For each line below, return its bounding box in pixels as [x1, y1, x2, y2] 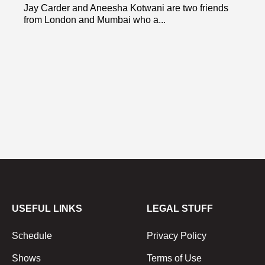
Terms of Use [147, 253, 202, 263]
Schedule [12, 230, 52, 241]
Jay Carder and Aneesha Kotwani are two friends [24, 2, 228, 13]
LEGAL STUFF [147, 203, 213, 214]
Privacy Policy [147, 230, 206, 241]
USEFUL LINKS [12, 203, 82, 214]
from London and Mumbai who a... [24, 14, 166, 25]
